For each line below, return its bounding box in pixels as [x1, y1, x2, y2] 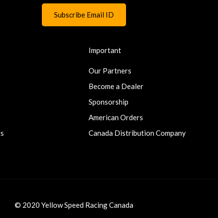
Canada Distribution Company [89, 128, 186, 137]
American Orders [89, 112, 143, 122]
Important [89, 45, 121, 54]
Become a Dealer [89, 81, 144, 91]
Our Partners [89, 66, 131, 75]
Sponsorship [89, 97, 128, 106]
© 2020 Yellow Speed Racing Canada [15, 200, 133, 209]
